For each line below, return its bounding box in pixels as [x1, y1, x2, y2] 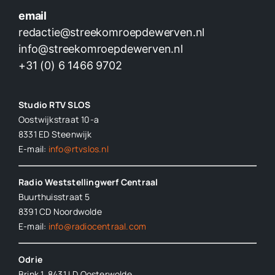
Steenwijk [49, 128, 92, 141]
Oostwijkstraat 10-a [18, 114, 99, 126]
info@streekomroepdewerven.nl [18, 42, 183, 56]
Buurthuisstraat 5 [18, 191, 90, 203]
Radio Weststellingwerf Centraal [18, 176, 158, 188]
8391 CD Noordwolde [18, 206, 102, 218]
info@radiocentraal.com [48, 220, 147, 233]
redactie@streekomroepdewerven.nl [18, 26, 205, 39]
